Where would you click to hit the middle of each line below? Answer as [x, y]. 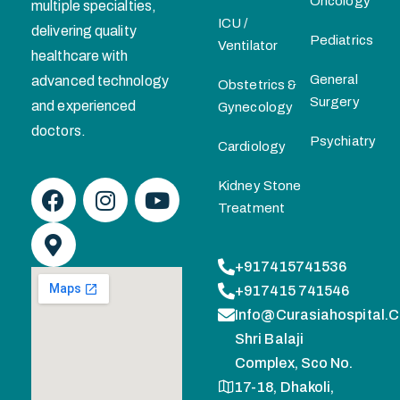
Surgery [334, 102]
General [333, 79]
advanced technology [100, 81]
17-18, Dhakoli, [285, 387]
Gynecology [255, 107]
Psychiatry [342, 141]
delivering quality [84, 31]
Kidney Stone [260, 186]
